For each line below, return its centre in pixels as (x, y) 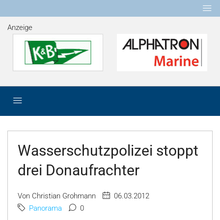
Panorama (45, 208)
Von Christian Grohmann (57, 196)
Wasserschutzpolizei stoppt (108, 151)
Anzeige (20, 27)
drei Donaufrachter (79, 170)
